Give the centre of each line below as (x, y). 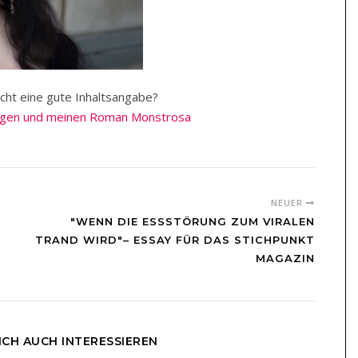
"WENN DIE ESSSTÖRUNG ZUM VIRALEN (193, 222)
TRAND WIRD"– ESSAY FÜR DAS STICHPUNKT (175, 240)
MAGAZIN (285, 259)
